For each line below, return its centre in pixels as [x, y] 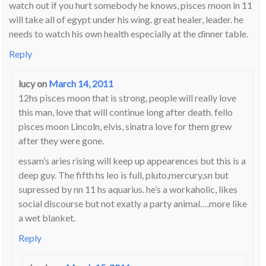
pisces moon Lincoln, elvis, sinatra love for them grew [125, 126]
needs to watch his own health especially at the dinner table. [129, 34]
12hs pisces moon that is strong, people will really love [127, 98]
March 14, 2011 [81, 84]
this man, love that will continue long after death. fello [125, 112]
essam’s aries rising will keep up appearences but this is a [132, 161]
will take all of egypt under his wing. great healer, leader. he [126, 20]
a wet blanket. [47, 218]
